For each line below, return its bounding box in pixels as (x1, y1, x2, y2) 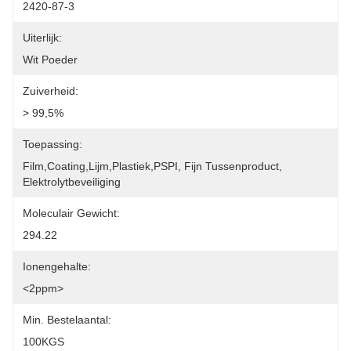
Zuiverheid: (23, 85, 78, 97)
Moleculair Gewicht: (23, 207, 120, 219)
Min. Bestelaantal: (23, 313, 111, 326)
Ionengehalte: (23, 260, 91, 273)
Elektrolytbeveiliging (23, 175, 121, 188)
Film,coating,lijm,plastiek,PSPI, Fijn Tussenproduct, (23, 160, 282, 172)
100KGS (23, 335, 64, 348)
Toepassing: (23, 138, 82, 150)
